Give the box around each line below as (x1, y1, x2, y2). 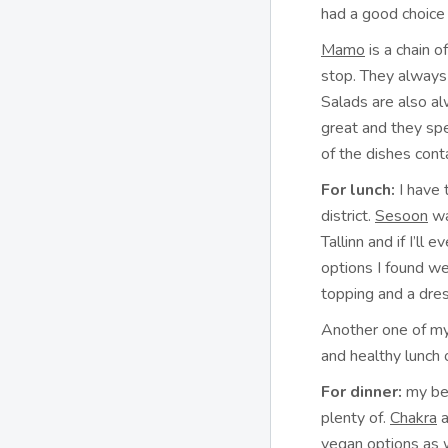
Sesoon (375, 205, 428, 227)
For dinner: (321, 381, 402, 403)
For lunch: (321, 179, 395, 201)
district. (321, 205, 375, 227)
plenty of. (321, 407, 390, 429)
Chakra (390, 407, 437, 429)
